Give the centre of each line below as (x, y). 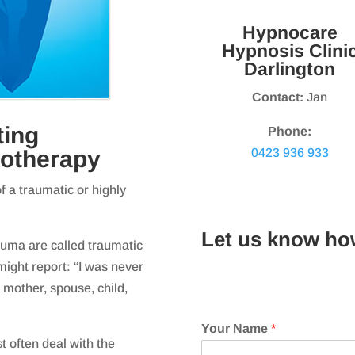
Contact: (278, 97)
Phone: (290, 131)
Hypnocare (290, 32)
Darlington (290, 69)
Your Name (236, 328)
